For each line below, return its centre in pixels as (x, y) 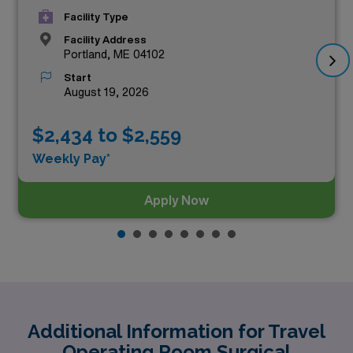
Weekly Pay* (71, 159)
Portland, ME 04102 (114, 54)
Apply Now (176, 200)
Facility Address (105, 40)
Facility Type (96, 17)
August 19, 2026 (106, 92)
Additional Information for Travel (176, 331)
